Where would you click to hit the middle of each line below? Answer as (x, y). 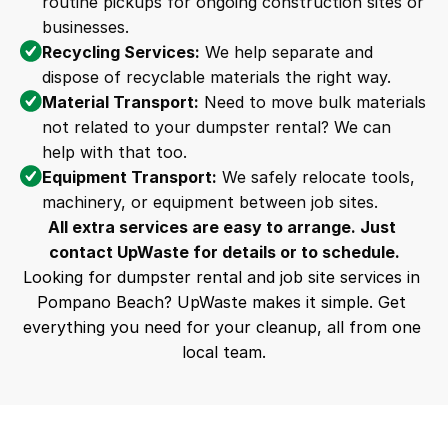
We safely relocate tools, (316, 177)
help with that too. (114, 152)
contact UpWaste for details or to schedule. (224, 252)
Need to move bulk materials (312, 102)
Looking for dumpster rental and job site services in (221, 277)
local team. (224, 352)
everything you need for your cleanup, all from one (221, 327)
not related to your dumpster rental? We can (216, 127)
